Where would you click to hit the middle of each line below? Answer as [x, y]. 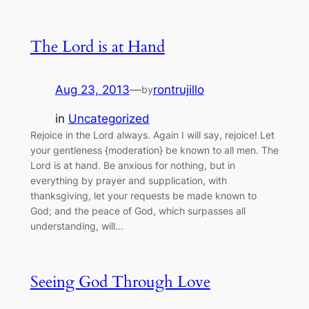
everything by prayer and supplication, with [128, 181]
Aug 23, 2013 [92, 89]
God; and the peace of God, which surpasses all [138, 211]
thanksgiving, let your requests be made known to [143, 196]
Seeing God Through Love [120, 281]
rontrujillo [178, 89]
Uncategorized [109, 119]
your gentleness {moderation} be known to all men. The [154, 150]
